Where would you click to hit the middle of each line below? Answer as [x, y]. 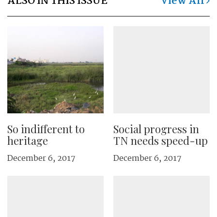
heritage [28, 140]
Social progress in [156, 129]
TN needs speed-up [161, 140]
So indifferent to [46, 129]
